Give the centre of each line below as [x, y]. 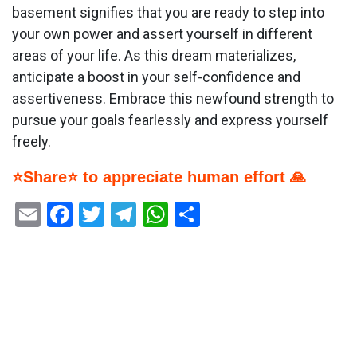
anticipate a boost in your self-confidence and [156, 77]
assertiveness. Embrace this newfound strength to [173, 99]
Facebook [126, 215]
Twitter [143, 215]
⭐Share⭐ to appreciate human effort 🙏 [159, 177]
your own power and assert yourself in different [162, 34]
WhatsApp [226, 215]
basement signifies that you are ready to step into [168, 13]
